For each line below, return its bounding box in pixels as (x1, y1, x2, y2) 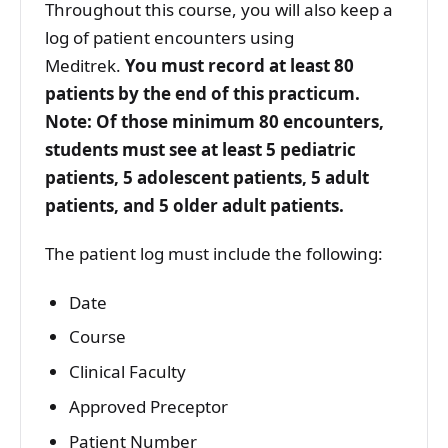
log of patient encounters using (45, 25, 294, 49)
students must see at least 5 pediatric (45, 137, 356, 161)
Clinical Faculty (68, 360, 186, 384)
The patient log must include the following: (45, 242, 383, 266)
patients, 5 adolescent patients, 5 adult (45, 165, 369, 189)
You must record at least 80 (125, 53, 354, 77)
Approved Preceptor (68, 395, 228, 419)
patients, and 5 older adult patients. (45, 193, 344, 217)
